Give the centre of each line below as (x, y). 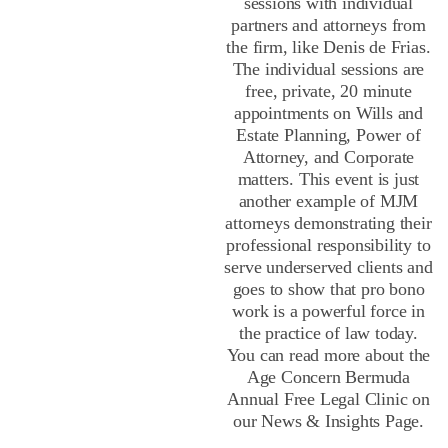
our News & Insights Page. (328, 420)
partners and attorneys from (328, 24)
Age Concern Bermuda (328, 376)
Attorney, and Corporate (328, 156)
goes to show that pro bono (328, 288)
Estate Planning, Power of (328, 134)
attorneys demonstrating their (328, 222)
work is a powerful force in (328, 310)
